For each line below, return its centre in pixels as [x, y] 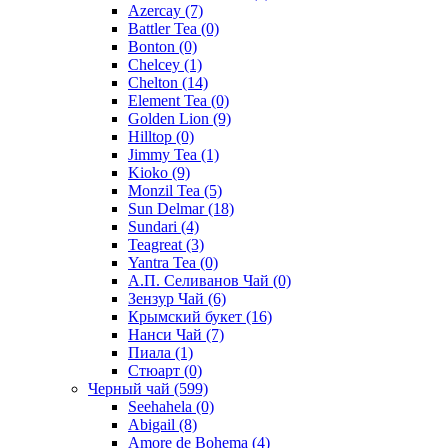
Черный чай [131, 388]
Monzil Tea [166, 190]
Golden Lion [170, 118]
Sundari [154, 226]
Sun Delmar [168, 208]
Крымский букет [187, 316]
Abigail [153, 424]
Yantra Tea [164, 262]
